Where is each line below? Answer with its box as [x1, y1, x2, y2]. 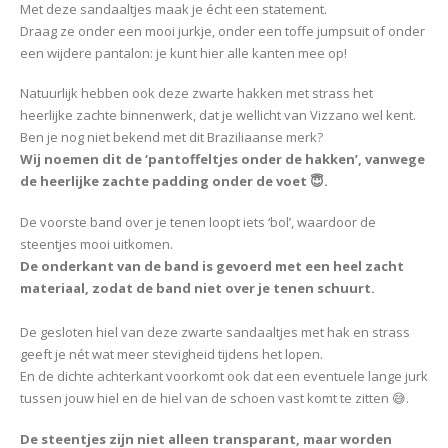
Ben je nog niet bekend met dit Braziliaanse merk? [20, 128, 323, 147]
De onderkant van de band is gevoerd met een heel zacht [20, 257, 404, 276]
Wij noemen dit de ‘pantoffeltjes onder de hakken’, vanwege [20, 150, 425, 169]
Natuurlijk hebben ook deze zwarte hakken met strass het [20, 84, 373, 103]
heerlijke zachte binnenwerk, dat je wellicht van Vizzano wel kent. [20, 106, 416, 125]
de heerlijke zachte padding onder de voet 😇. [20, 172, 328, 191]
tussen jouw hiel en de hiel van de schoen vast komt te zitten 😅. [20, 389, 409, 408]
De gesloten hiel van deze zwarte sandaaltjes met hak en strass [20, 323, 410, 342]
